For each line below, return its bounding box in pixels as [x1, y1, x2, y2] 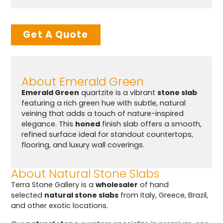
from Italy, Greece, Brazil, [118, 190, 209, 201]
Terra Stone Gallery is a [11, 180, 96, 190]
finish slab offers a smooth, [100, 119, 202, 129]
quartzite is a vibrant [79, 88, 157, 98]
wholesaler [96, 180, 138, 190]
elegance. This [21, 119, 75, 129]
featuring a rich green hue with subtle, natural [21, 98, 186, 109]
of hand [138, 180, 169, 190]
